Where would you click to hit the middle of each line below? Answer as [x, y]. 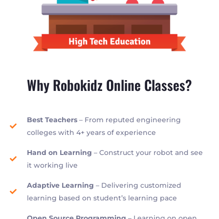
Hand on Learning [59, 152]
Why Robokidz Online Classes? [109, 85]
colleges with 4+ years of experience [91, 132]
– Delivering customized [137, 185]
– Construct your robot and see [147, 152]
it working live [52, 165]
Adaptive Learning [60, 185]
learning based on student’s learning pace [102, 198]
